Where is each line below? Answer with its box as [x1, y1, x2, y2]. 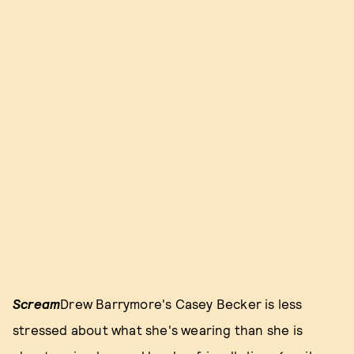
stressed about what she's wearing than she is [13, 322, 303, 338]
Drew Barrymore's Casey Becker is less [60, 296, 303, 312]
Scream [13, 296, 61, 312]
